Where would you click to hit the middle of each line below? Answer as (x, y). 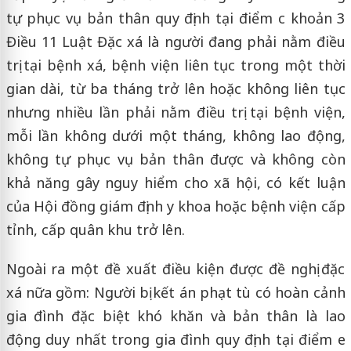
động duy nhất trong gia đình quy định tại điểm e (175, 339)
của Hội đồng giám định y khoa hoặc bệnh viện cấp (175, 206)
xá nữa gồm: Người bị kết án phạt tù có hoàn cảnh (175, 292)
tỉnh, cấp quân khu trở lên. (95, 229)
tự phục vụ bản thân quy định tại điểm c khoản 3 (175, 18)
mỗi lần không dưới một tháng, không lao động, (175, 135)
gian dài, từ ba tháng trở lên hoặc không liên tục (175, 88)
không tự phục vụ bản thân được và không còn (175, 159)
